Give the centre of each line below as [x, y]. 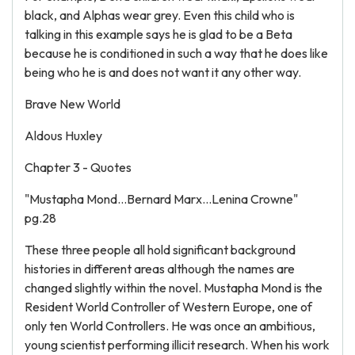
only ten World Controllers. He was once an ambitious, [170, 326]
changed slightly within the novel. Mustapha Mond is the [174, 288]
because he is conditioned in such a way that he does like [176, 53]
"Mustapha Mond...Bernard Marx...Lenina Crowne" [161, 199]
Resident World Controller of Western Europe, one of [168, 307]
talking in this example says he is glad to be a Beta [158, 34]
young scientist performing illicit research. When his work [177, 345]
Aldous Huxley [63, 136]
